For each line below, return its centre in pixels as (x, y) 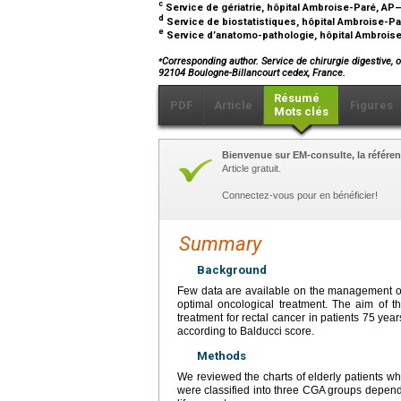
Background (232, 269)
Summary (220, 243)
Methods (222, 355)
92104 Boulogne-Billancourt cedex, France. (252, 73)
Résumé (297, 98)
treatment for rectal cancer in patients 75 (276, 317)
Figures (371, 105)
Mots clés (301, 111)
